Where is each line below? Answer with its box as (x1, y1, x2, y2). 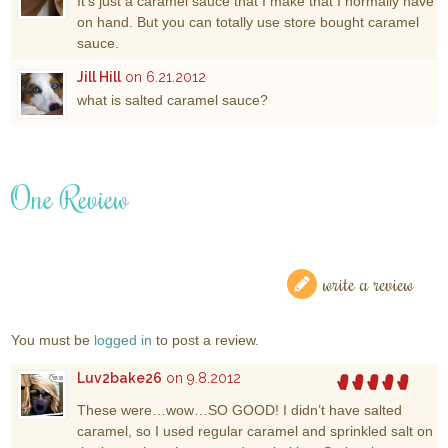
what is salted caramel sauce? (77, 91, 269, 108)
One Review (11, 177, 130, 217)
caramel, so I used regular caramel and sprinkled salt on (77, 422, 434, 439)
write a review (322, 269, 414, 297)
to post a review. (152, 331, 260, 348)
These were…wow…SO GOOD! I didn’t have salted (77, 401, 403, 418)
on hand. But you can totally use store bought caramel (77, 13, 420, 30)
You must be (11, 331, 95, 348)
